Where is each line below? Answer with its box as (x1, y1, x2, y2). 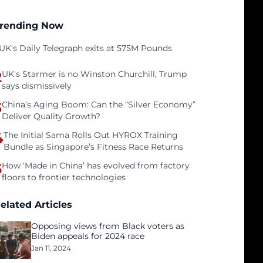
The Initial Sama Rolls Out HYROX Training (4, 130, 178, 140)
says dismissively (2, 80, 72, 91)
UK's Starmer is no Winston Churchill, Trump (2, 69, 187, 79)
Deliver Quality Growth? (2, 111, 101, 122)
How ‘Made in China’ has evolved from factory (2, 160, 190, 171)
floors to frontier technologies (2, 172, 126, 183)
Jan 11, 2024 (31, 244, 72, 252)
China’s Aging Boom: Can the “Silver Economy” (2, 99, 196, 110)
